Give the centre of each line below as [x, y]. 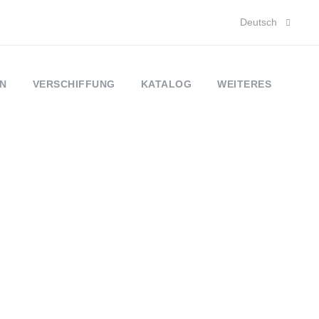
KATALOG [166, 84]
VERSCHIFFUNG [74, 84]
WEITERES [244, 84]
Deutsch [258, 22]
